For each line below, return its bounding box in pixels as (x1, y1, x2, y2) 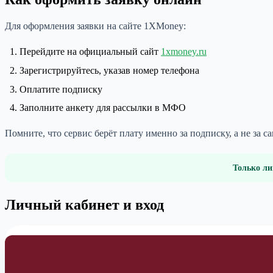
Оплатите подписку (19, 83, 102, 94)
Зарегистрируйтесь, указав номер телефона (19, 65, 199, 76)
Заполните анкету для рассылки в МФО (19, 102, 186, 113)
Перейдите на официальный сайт (19, 46, 161, 57)
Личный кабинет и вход (5, 197, 164, 213)
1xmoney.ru (161, 46, 207, 57)
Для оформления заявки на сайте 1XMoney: (5, 21, 186, 32)
